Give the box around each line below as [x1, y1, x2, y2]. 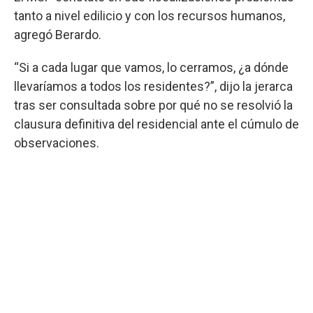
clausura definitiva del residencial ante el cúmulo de [14, 116, 299, 131]
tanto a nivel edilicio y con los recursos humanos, [14, 8, 285, 23]
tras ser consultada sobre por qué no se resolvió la [14, 97, 293, 112]
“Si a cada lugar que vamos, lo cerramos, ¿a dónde [14, 59, 289, 75]
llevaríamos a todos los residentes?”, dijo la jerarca [14, 78, 293, 94]
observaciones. [14, 135, 99, 150]
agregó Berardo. [14, 27, 101, 42]
